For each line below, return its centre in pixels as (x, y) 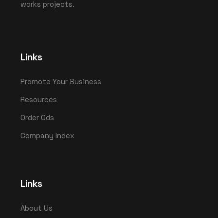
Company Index (47, 135)
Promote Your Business (61, 81)
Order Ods (37, 117)
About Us (36, 208)
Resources (39, 99)
